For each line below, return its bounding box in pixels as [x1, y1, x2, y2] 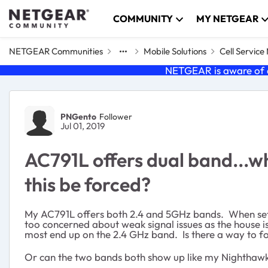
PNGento [60, 111, 96, 122]
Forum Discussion [8, 89, 176, 116]
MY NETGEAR [196, 13, 259, 25]
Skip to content [21, 10, 86, 22]
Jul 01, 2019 [60, 120, 105, 132]
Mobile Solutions [144, 45, 206, 57]
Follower [99, 111, 132, 122]
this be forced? [25, 172, 151, 196]
